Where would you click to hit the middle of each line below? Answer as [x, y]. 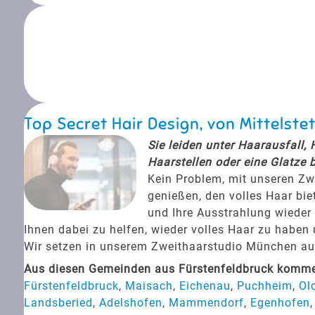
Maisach [149, 285]
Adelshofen [130, 302]
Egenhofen [280, 302]
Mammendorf [206, 302]
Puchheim [264, 285]
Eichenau [205, 285]
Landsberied [58, 302]
